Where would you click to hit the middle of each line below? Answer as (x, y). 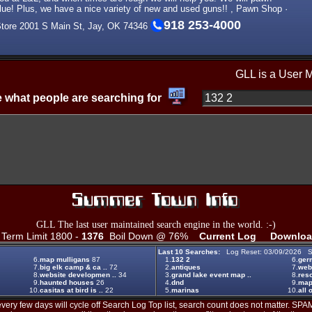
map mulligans (65, 259)
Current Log (228, 236)
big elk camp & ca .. (73, 267)
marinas (185, 290)
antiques (186, 267)
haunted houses (67, 282)
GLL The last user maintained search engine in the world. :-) (156, 225)
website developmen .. (78, 275)
